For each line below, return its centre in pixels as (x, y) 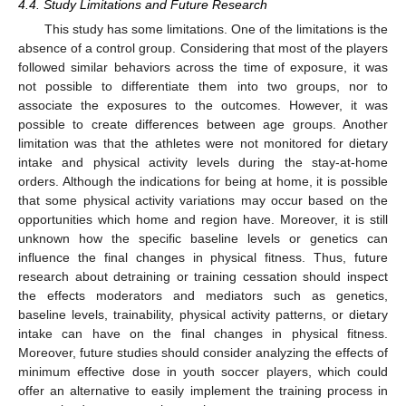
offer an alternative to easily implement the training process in (203, 391)
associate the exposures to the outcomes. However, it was (203, 106)
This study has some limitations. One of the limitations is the (216, 29)
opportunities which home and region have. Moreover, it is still (203, 220)
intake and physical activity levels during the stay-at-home (203, 163)
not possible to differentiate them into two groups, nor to (203, 87)
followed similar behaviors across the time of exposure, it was (203, 68)
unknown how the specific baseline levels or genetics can (203, 239)
